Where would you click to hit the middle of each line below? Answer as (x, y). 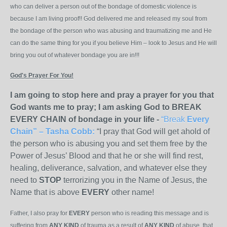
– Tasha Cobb (66, 131)
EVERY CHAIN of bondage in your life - (85, 119)
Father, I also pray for (40, 213)
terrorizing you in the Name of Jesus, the (135, 180)
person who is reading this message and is (149, 213)
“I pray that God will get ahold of (153, 131)
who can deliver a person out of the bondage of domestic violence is (103, 7)
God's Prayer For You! (42, 75)
